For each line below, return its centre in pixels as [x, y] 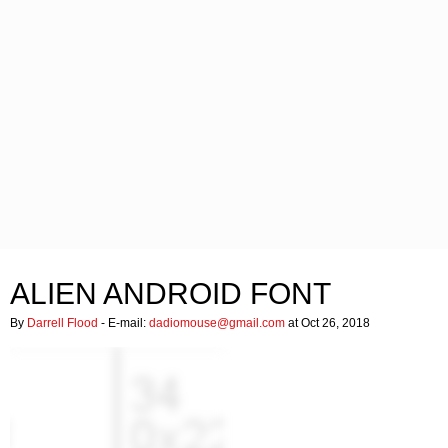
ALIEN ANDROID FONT [170, 293]
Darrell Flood [62, 323]
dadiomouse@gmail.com [217, 323]
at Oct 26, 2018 [327, 323]
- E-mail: [123, 323]
